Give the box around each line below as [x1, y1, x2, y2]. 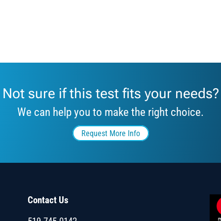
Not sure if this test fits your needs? [2, 85, 219, 102]
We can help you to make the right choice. [17, 106, 204, 119]
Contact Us [27, 194, 69, 206]
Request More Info [81, 128, 140, 138]
